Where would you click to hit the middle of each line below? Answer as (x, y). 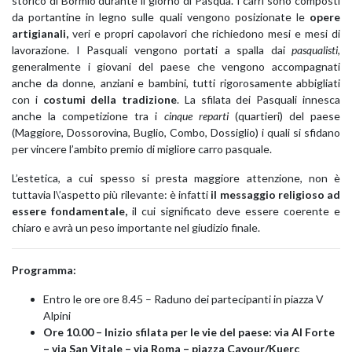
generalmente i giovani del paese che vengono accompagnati (176, 66)
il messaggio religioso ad (276, 194)
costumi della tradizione (110, 99)
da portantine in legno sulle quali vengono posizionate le (161, 17)
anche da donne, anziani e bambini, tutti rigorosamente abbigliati (176, 83)
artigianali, (40, 33)
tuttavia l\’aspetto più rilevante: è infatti (112, 194)
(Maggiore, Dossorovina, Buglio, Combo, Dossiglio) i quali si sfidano (176, 132)
